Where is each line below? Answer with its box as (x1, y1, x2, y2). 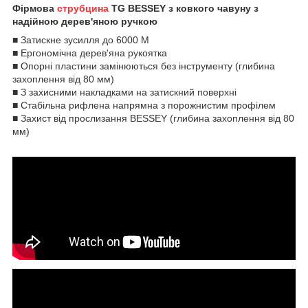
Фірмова (12, 2, 57, 14)
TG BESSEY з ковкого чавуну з (109, 2, 258, 14)
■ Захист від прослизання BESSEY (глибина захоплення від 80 (12, 112, 294, 124)
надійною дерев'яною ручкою (12, 15, 157, 27)
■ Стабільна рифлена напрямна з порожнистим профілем (12, 99, 276, 111)
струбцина (57, 2, 109, 14)
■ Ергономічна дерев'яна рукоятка (12, 47, 167, 58)
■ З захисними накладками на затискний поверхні (12, 86, 236, 98)
